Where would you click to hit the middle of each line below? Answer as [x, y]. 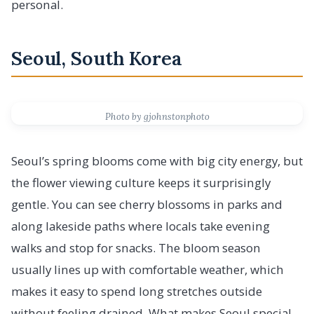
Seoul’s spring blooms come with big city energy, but [157, 161]
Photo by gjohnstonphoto [157, 116]
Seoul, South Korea [97, 59]
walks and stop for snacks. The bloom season [136, 247]
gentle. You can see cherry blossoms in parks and [147, 204]
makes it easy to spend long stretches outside [137, 291]
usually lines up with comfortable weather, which [148, 269]
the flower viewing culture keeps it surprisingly [141, 182]
